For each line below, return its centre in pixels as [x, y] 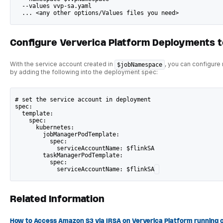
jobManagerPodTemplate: [67, 134]
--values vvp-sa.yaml [54, 6]
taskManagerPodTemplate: [69, 155]
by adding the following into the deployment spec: [84, 72]
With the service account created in [62, 64]
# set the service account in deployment [83, 99]
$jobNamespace [139, 65]
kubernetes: [45, 127]
